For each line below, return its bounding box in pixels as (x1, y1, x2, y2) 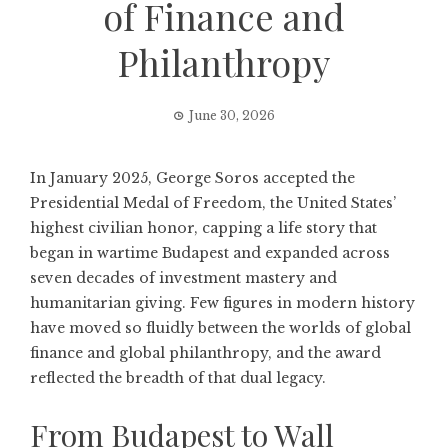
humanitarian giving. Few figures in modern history (30, 294, 415, 312)
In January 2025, (30, 169, 156, 187)
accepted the (259, 169, 355, 187)
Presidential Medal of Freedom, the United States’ (30, 194, 396, 212)
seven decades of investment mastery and (30, 269, 337, 287)
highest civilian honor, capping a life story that (30, 219, 377, 237)
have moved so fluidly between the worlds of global (30, 319, 411, 337)
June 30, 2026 (189, 108, 275, 123)
